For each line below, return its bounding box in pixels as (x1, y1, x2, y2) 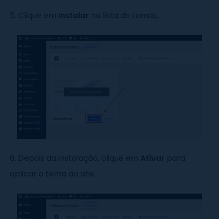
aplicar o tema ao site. (10, 168, 95, 180)
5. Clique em (10, 9, 58, 21)
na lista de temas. (89, 9, 158, 21)
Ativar (140, 153, 165, 164)
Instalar (58, 9, 89, 21)
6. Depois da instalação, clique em (10, 153, 140, 164)
